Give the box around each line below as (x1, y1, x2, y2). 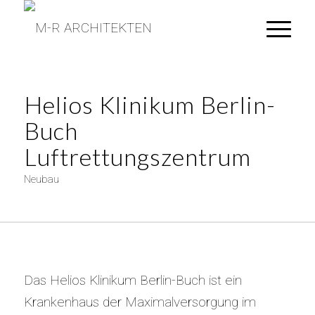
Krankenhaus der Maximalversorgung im (23, 293, 256, 310)
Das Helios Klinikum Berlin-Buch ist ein (23, 271, 242, 288)
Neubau (23, 172, 59, 186)
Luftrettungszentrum (23, 142, 251, 171)
